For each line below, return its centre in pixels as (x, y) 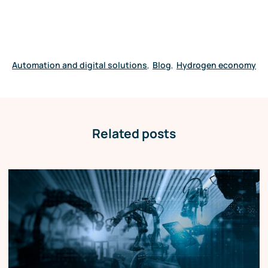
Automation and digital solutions (80, 65)
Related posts (134, 134)
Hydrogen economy (216, 65)
